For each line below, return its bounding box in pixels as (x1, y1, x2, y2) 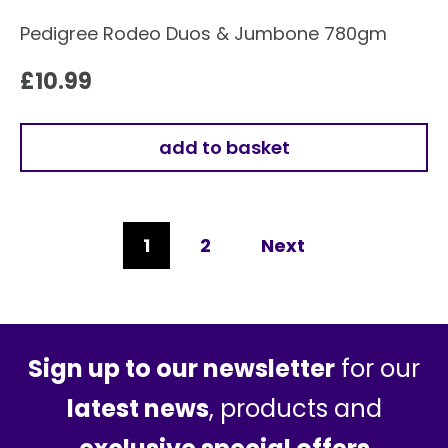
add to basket (158, 134, 290, 160)
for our (335, 351, 420, 385)
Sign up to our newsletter (28, 351, 335, 385)
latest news (66, 391, 209, 425)
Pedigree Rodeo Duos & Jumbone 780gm (20, 20, 387, 46)
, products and (208, 391, 382, 425)
